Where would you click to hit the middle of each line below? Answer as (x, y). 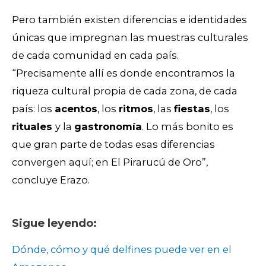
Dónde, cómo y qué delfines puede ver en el (122, 250)
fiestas (192, 109)
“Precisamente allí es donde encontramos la (123, 73)
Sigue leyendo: (54, 223)
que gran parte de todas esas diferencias (113, 145)
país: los (33, 109)
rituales (34, 127)
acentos (76, 109)
